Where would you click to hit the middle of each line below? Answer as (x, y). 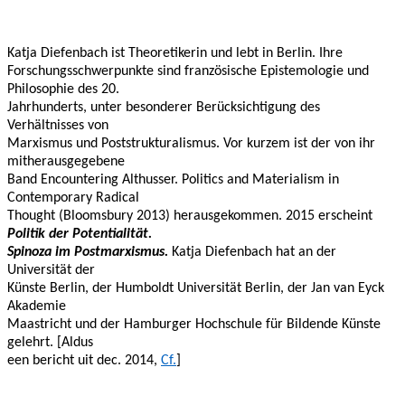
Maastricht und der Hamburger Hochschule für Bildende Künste (194, 324)
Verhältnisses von (58, 125)
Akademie (37, 306)
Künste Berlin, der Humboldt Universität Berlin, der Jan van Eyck (196, 288)
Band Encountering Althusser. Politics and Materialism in (173, 179)
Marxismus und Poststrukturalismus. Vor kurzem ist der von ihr (191, 143)
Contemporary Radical (73, 198)
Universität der (51, 270)
